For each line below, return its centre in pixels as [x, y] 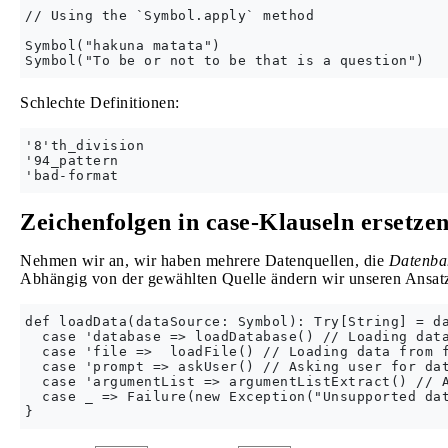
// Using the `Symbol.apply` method [169, 15]
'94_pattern [72, 160]
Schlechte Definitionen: [100, 102]
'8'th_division [84, 145]
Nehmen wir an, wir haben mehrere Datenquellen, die [204, 260]
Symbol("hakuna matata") [123, 45]
